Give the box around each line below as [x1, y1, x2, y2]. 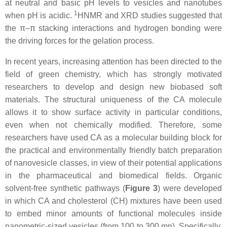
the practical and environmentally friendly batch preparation [5, 146, 222, 155]
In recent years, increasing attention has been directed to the [5, 57, 222, 66]
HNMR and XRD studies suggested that [78, 11, 222, 20]
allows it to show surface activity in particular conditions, [5, 108, 222, 117]
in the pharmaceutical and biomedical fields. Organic [5, 171, 222, 180]
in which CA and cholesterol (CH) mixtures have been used [5, 197, 222, 206]
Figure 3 [125, 184, 158, 193]
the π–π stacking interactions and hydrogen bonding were [5, 24, 222, 33]
